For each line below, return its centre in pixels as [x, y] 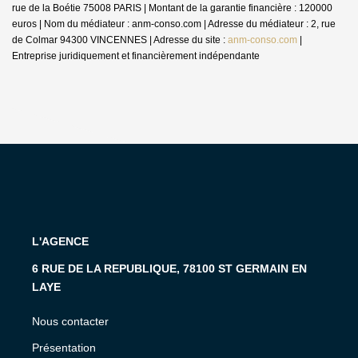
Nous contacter [70, 321]
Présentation [64, 347]
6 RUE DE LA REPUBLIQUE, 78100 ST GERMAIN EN [169, 268]
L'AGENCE [60, 241]
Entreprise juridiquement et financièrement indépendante [136, 56]
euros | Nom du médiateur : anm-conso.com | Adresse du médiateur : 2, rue [174, 24]
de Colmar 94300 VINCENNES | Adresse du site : [120, 40]
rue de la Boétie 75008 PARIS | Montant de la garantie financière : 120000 [172, 8]
